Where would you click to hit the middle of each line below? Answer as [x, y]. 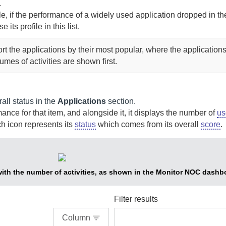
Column [76, 218]
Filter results [136, 199]
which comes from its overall [148, 124]
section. [121, 101]
